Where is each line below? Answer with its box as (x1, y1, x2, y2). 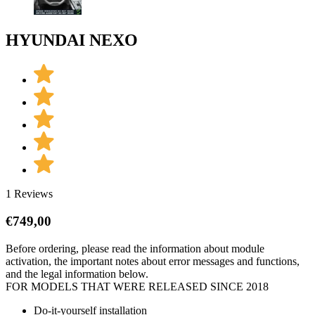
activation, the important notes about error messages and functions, (6, 255, 300, 267)
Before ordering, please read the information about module (6, 242, 264, 255)
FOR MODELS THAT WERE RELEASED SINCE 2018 (6, 280, 269, 292)
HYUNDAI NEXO (6, 31, 138, 50)
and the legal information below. (6, 267, 148, 280)
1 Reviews (6, 188, 53, 200)
